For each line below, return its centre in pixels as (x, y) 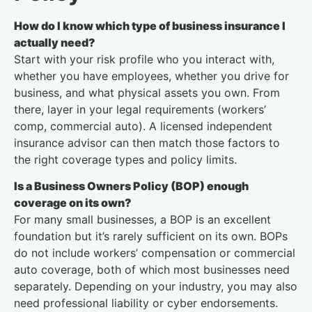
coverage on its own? (73, 203)
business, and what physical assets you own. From (147, 92)
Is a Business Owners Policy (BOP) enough (131, 186)
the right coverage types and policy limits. (125, 159)
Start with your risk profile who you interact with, (144, 59)
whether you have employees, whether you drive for (151, 76)
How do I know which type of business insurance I (150, 25)
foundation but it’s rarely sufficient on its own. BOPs (151, 236)
